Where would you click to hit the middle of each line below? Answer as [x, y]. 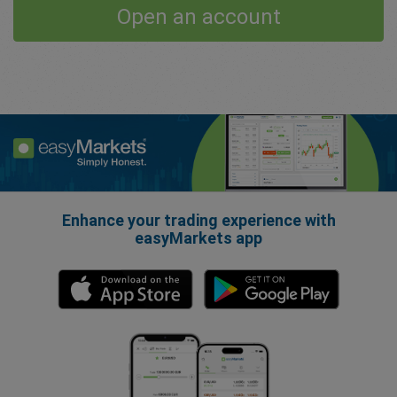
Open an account [198, 17]
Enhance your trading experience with [198, 221]
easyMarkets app [198, 238]
